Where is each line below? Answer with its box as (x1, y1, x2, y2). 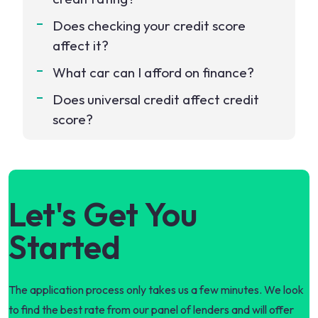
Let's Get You (9, 194, 197, 235)
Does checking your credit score (53, 17, 246, 34)
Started (9, 226, 121, 268)
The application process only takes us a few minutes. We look (9, 283, 304, 297)
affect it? (53, 37, 109, 54)
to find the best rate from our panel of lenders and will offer (9, 302, 294, 317)
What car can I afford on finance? (53, 64, 254, 81)
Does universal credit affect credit (53, 91, 259, 108)
